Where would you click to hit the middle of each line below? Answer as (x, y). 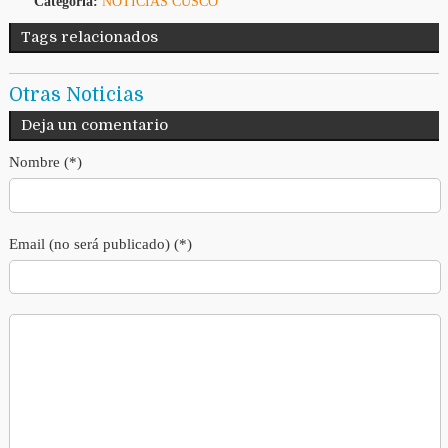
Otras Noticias (76, 95)
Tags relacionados (89, 37)
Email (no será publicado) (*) (100, 243)
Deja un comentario (94, 125)
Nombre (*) (45, 162)
